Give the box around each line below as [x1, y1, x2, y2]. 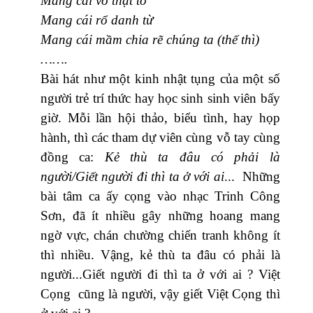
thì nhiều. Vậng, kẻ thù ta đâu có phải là [41, 247, 280, 262]
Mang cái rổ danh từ [41, 12, 153, 27]
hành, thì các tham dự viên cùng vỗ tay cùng [41, 129, 280, 145]
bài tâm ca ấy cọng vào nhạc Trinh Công [41, 188, 280, 203]
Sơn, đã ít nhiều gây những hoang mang [41, 208, 280, 223]
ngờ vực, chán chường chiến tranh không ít [41, 227, 280, 242]
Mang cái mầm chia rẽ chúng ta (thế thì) [41, 31, 259, 47]
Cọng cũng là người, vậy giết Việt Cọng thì [41, 286, 280, 301]
